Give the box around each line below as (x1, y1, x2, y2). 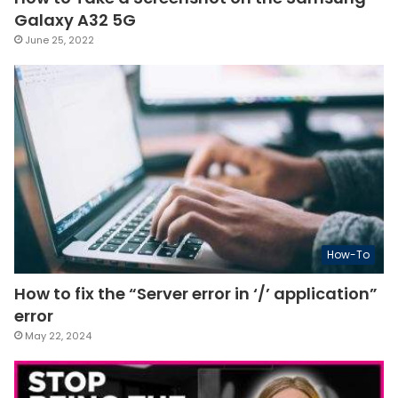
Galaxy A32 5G (14, 9, 136, 32)
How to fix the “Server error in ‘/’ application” (14, 282, 378, 305)
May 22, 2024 (25, 328, 92, 343)
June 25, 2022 (25, 33, 94, 48)
